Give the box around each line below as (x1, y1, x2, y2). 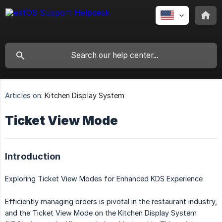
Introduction (5, 151, 60, 162)
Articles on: (5, 91, 43, 100)
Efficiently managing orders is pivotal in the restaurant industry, (5, 197, 217, 206)
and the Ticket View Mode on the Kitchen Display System (5, 209, 197, 218)
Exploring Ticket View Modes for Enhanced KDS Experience (5, 174, 203, 183)
